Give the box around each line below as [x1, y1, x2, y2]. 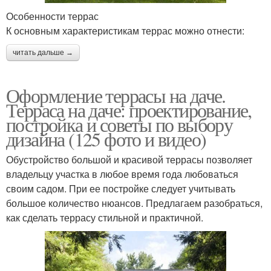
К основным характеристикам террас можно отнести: [6, 23, 244, 38]
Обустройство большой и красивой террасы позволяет [6, 152, 252, 166]
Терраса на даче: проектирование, [6, 96, 252, 123]
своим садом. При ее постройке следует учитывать [6, 181, 235, 195]
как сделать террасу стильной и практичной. [6, 210, 203, 224]
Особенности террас [6, 8, 99, 23]
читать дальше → [13, 48, 73, 57]
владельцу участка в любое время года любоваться [6, 166, 238, 181]
